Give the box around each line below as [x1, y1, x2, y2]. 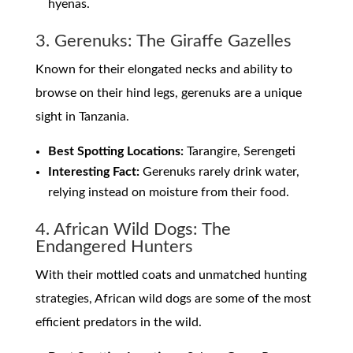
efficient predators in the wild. [35, 316, 202, 329]
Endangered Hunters [35, 238, 193, 256]
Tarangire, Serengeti [183, 145, 295, 158]
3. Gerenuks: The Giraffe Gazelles [35, 32, 292, 50]
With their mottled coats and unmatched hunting [35, 269, 307, 282]
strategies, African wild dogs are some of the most [35, 292, 311, 306]
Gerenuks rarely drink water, [139, 165, 299, 179]
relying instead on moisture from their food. [47, 186, 289, 199]
